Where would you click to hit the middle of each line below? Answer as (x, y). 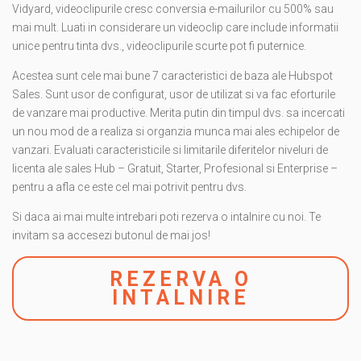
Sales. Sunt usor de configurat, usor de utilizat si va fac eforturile (174, 95)
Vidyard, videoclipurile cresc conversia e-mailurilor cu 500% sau (173, 9)
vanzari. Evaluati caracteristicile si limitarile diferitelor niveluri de (170, 150)
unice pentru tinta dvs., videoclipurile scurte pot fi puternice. (159, 46)
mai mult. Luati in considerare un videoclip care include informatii (175, 28)
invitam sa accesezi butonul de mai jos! (112, 236)
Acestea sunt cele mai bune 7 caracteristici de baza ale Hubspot (172, 76)
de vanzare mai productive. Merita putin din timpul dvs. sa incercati (178, 113)
